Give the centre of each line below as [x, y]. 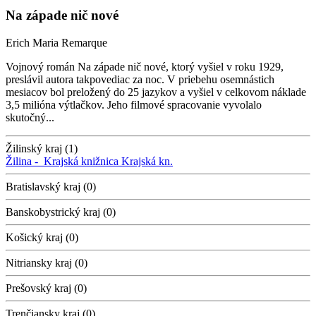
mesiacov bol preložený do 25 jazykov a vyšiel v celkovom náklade [156, 92]
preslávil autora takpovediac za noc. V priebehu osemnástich [140, 80]
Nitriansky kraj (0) [47, 263]
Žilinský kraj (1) [42, 149]
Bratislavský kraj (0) [51, 187]
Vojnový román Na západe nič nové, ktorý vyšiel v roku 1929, [145, 67]
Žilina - [25, 162]
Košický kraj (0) [42, 238]
